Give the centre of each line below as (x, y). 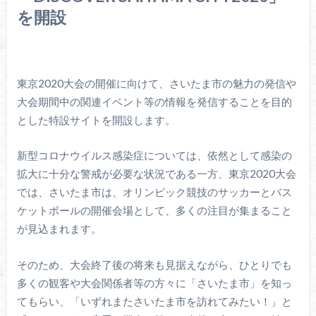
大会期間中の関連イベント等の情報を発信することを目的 (154, 101)
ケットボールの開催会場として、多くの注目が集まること (154, 211)
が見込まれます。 (59, 229)
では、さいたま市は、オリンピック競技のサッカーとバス (154, 192)
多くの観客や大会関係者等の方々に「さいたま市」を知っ (154, 282)
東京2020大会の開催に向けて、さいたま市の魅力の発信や (156, 83)
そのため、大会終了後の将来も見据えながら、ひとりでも (154, 264)
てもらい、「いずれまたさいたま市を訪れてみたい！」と (154, 301)
